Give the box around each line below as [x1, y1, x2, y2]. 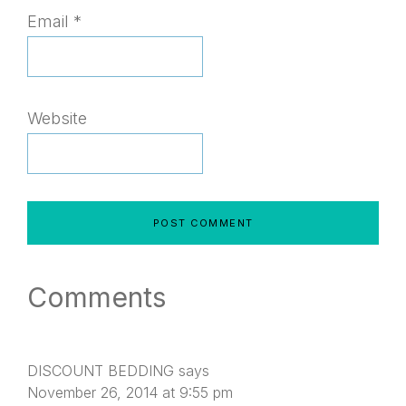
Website [27, 108, 87, 128]
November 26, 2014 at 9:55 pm [27, 382, 233, 401]
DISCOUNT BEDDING [27, 361, 174, 380]
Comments [27, 280, 166, 314]
